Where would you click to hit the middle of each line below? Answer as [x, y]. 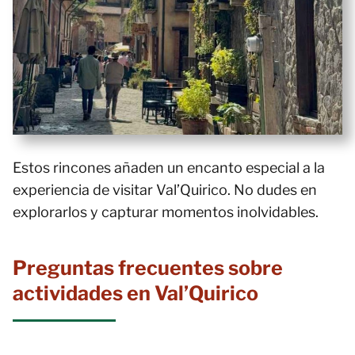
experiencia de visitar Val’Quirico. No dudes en [165, 190]
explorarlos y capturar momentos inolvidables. [166, 212]
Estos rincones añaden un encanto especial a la [169, 168]
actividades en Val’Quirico [136, 293]
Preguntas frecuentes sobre [148, 268]
